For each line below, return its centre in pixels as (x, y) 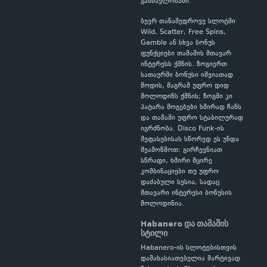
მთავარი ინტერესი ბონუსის (186, 193)
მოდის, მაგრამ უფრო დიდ (185, 86)
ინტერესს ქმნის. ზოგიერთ (184, 65)
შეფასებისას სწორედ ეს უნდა (190, 140)
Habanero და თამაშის (184, 224)
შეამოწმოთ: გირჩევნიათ (181, 150)
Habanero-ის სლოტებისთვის (189, 248)
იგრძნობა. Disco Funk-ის (182, 129)
